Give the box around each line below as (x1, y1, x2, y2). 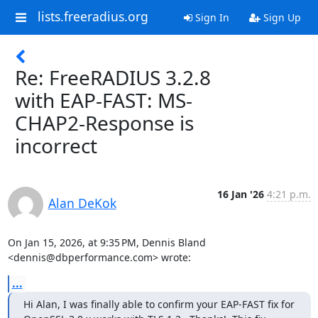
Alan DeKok (48, 194, 116, 212)
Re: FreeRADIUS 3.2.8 (15, 64, 211, 91)
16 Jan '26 (216, 187, 264, 201)
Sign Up (260, 11, 301, 24)
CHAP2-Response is (15, 109, 194, 136)
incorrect (15, 132, 97, 159)
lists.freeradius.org (37, 8, 148, 26)
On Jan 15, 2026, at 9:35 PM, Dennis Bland (7, 236, 206, 249)
